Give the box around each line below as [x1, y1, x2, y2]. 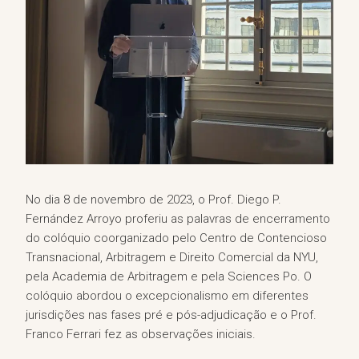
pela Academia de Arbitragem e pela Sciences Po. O [26, 268, 312, 284]
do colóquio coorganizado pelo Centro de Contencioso [26, 230, 327, 245]
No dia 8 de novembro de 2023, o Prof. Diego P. [26, 192, 281, 207]
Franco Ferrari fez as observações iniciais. [26, 326, 256, 341]
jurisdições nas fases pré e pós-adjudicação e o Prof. [26, 307, 317, 322]
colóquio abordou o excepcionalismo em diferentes [26, 288, 309, 303]
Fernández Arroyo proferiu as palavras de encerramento [26, 211, 330, 226]
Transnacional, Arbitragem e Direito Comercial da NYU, [26, 249, 318, 264]
